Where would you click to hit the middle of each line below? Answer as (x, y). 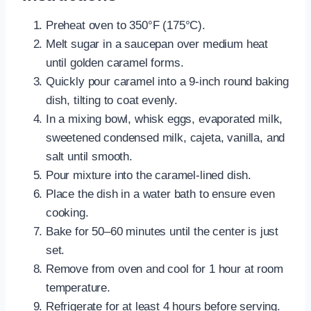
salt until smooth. (89, 157)
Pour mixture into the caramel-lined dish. (149, 176)
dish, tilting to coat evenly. (112, 101)
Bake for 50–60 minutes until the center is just (162, 232)
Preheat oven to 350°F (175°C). (126, 26)
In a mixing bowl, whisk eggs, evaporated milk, (165, 119)
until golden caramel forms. (115, 63)
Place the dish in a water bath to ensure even (160, 194)
